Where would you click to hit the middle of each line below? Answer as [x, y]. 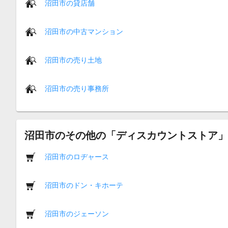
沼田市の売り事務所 [77, 88]
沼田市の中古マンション [84, 31]
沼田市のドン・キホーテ [84, 185]
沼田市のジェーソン [77, 213]
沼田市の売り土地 [73, 60]
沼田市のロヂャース [77, 156]
